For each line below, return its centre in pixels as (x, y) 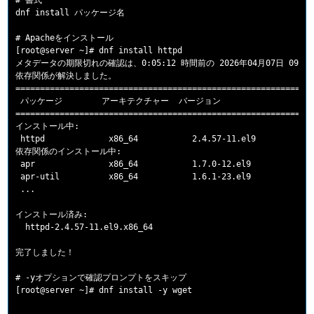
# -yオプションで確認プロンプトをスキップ (101, 278)
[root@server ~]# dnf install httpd (99, 51)
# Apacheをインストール (65, 38)
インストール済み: (52, 215)
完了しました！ (45, 253)
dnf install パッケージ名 (70, 13)
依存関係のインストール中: (69, 152)
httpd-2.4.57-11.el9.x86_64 (84, 227)
